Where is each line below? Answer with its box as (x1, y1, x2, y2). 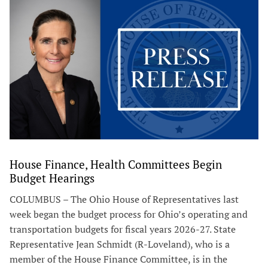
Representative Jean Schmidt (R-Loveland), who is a (10, 237, 230, 251)
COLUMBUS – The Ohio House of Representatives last (10, 193, 239, 206)
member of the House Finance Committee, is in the (10, 252, 227, 266)
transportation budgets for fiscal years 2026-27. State (10, 223, 236, 236)
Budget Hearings (10, 170, 95, 186)
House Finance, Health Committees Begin (10, 157, 222, 172)
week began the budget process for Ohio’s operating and (10, 208, 248, 221)
